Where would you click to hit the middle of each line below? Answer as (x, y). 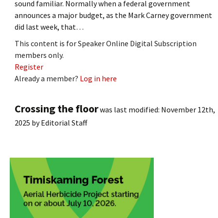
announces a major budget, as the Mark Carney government (113, 15)
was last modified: (130, 109)
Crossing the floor (56, 108)
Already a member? (47, 78)
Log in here (98, 78)
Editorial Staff (64, 122)
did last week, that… (49, 27)
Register (29, 66)
